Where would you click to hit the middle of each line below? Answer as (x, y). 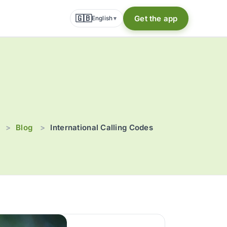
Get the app (156, 18)
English (102, 18)
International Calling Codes (102, 128)
